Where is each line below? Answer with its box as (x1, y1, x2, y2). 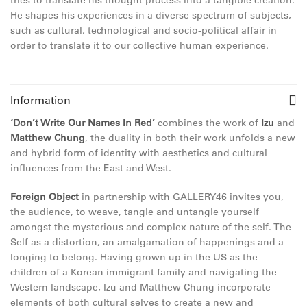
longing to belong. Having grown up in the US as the (10, 251, 258, 263)
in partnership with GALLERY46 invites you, (79, 191, 284, 203)
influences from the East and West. (10, 162, 171, 174)
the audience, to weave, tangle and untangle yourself (10, 206, 259, 218)
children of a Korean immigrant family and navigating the (10, 266, 277, 278)
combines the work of (155, 116, 261, 129)
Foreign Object (10, 191, 79, 203)
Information (10, 93, 71, 107)
